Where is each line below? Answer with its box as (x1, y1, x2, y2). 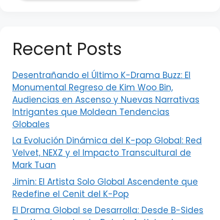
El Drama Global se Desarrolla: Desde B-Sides (12, 204, 203, 216)
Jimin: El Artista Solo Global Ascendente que (12, 175, 198, 188)
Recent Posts (12, 36, 122, 61)
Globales (12, 118, 50, 130)
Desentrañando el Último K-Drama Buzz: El (12, 69, 191, 81)
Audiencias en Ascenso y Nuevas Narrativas (12, 93, 199, 106)
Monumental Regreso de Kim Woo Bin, (12, 81, 173, 93)
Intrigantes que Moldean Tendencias (12, 106, 169, 118)
